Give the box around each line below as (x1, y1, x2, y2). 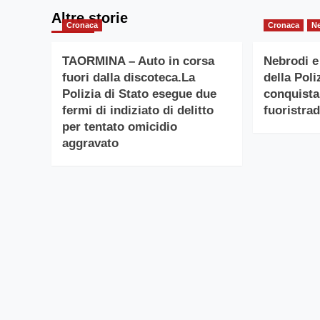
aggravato (62, 136, 119, 150)
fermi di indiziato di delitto (62, 103, 214, 117)
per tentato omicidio (62, 119, 177, 134)
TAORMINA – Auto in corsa (62, 54, 214, 68)
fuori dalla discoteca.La (62, 70, 195, 84)
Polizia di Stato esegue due (62, 86, 216, 101)
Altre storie (51, 9, 128, 26)
